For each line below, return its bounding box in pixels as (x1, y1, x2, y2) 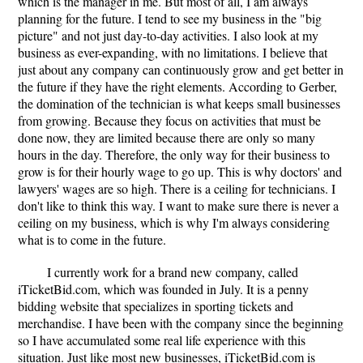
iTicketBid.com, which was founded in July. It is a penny (18, 280, 309, 297)
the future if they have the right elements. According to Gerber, (18, 78, 337, 95)
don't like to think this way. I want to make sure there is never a (18, 197, 339, 214)
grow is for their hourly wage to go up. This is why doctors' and (18, 163, 342, 180)
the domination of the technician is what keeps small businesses (18, 95, 340, 112)
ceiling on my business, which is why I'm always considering (18, 214, 330, 231)
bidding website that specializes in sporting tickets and (18, 297, 293, 314)
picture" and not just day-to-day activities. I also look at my (18, 27, 318, 44)
